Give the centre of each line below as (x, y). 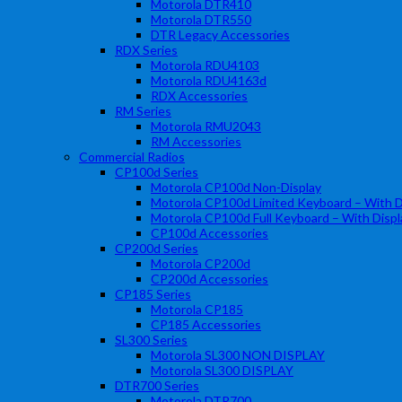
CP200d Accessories (210, 279)
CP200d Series (157, 248)
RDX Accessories (199, 96)
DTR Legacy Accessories (220, 35)
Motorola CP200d (201, 263)
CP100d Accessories (210, 233)
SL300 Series (151, 340)
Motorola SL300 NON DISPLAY (238, 355)
